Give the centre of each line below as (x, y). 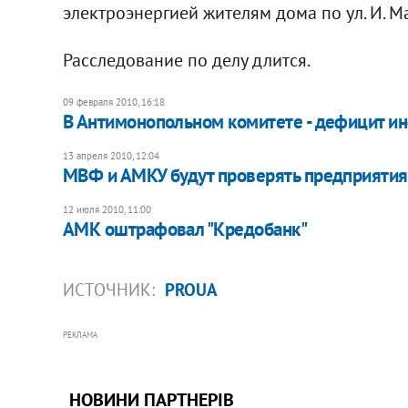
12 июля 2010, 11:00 (107, 209)
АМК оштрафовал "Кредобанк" (185, 229)
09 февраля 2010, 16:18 (113, 102)
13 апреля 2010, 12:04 (111, 155)
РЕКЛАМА (80, 334)
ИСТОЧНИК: (111, 289)
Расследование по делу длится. (186, 60)
